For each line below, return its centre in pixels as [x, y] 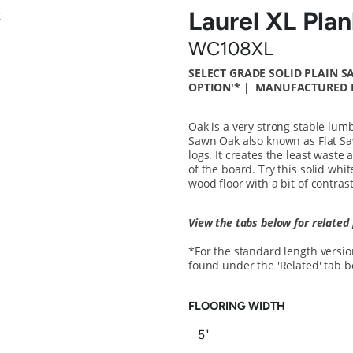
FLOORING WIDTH [237, 306]
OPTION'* [214, 87]
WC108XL [230, 48]
